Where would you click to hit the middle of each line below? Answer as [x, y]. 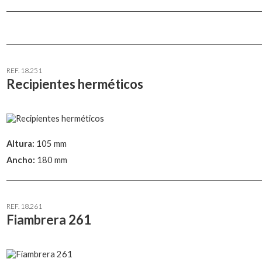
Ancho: [22, 160]
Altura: [21, 143]
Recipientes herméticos [75, 84]
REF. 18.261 [24, 206]
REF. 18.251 [24, 70]
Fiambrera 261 [49, 220]
